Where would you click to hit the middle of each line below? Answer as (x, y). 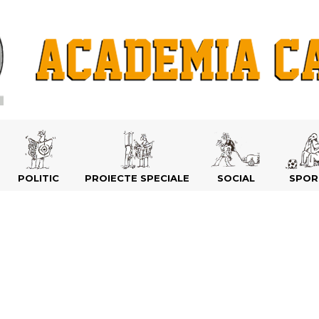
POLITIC (38, 178)
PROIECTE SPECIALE (137, 178)
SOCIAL (236, 178)
